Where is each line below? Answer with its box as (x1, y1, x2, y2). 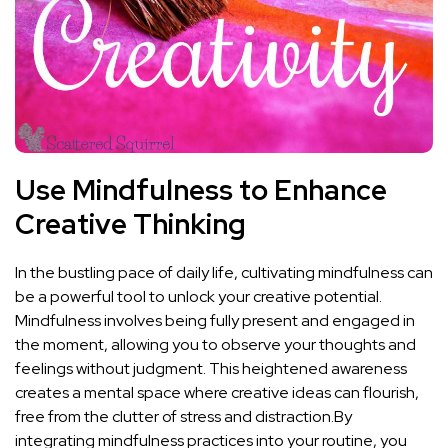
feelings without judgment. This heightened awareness (15, 357, 407, 379)
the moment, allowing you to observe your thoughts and (15, 333, 416, 355)
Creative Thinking (15, 204, 246, 243)
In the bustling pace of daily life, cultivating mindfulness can (15, 261, 433, 283)
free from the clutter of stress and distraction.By (15, 405, 352, 427)
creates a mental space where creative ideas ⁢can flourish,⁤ (15, 381, 419, 403)
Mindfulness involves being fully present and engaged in (15, 309, 415, 331)
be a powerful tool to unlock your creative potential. (15, 285, 382, 307)
